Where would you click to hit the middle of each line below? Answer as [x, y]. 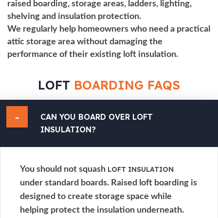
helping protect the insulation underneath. [102, 210]
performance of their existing [65, 54]
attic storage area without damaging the [85, 42]
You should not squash [64, 169]
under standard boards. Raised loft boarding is [109, 183]
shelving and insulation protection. [74, 16]
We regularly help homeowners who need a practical [109, 29]
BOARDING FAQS [127, 85]
